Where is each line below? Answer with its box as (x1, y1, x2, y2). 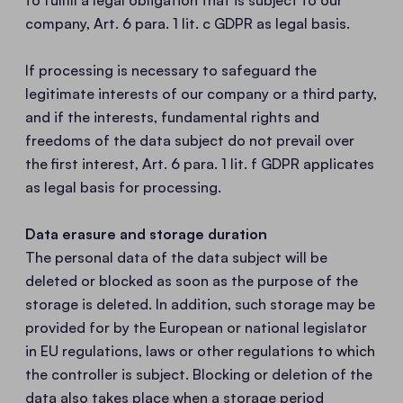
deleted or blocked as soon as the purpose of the (25, 272, 358, 290)
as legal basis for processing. (25, 178, 221, 196)
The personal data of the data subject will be (25, 248, 327, 266)
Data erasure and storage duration (25, 225, 267, 243)
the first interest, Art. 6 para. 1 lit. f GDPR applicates (25, 155, 374, 173)
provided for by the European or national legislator (25, 318, 367, 336)
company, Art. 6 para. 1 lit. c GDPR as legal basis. (25, 14, 350, 32)
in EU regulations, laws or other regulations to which (25, 342, 375, 360)
